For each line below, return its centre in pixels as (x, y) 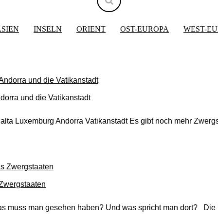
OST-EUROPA (145, 29)
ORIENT (91, 29)
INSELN (48, 29)
